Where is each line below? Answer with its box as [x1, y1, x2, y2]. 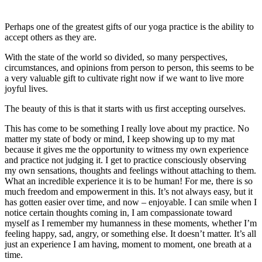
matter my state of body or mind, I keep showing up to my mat [5, 134, 235, 144]
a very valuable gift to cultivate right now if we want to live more [5, 73, 244, 84]
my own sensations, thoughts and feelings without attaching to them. [5, 166, 256, 176]
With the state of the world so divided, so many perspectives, [5, 52, 227, 63]
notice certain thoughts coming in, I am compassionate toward [5, 208, 232, 218]
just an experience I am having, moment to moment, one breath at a [5, 239, 251, 250]
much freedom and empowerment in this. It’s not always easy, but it [5, 187, 253, 197]
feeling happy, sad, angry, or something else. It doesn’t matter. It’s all [5, 229, 256, 239]
